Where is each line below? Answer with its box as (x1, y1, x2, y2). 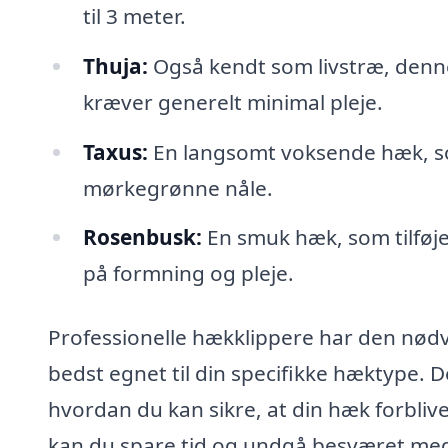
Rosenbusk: (82, 223, 202, 252)
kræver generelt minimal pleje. (82, 87, 383, 116)
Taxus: (82, 137, 148, 166)
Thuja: (82, 51, 148, 80)
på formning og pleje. (82, 259, 294, 288)
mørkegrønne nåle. (82, 173, 273, 202)
